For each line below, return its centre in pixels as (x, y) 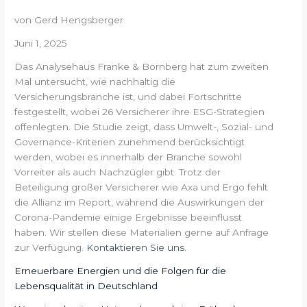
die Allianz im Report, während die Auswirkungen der (139, 202)
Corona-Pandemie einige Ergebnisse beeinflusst (128, 217)
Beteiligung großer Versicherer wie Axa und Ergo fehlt (142, 187)
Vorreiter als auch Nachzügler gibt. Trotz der (118, 172)
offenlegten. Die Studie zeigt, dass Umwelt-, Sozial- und (144, 126)
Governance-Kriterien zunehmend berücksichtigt (130, 142)
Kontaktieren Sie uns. (137, 247)
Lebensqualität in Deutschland (86, 285)
